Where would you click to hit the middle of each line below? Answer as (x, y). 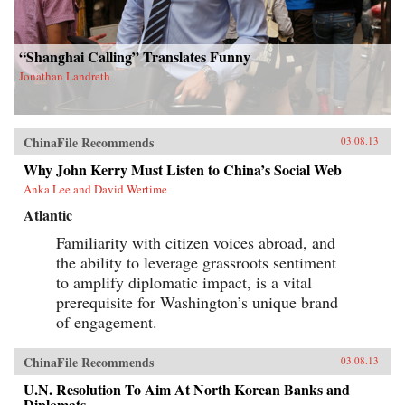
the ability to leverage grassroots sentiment (196, 263)
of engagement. (107, 322)
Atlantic (48, 215)
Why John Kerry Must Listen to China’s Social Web (183, 170)
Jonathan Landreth (65, 76)
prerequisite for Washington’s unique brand (197, 302)
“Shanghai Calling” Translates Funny (135, 57)
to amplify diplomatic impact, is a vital (184, 283)
